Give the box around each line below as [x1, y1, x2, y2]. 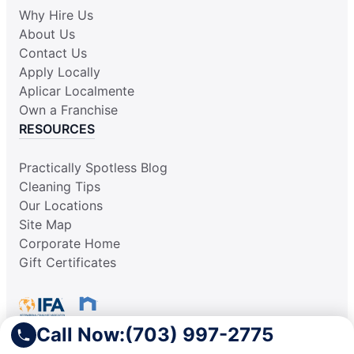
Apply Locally [19, 64, 100, 81]
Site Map [19, 217, 72, 233]
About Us [19, 26, 75, 43]
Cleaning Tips [19, 179, 100, 195]
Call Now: [36, 323, 125, 346]
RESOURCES [19, 121, 95, 137]
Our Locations [19, 198, 103, 214]
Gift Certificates [19, 254, 116, 271]
